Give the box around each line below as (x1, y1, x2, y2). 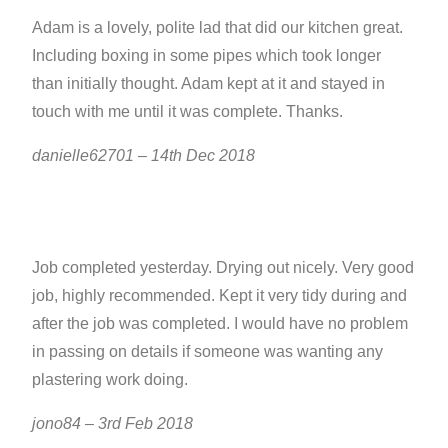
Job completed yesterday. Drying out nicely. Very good (32, 258, 415, 276)
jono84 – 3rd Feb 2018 (32, 414, 194, 432)
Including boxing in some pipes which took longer (32, 46, 382, 64)
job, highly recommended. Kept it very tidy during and (32, 286, 408, 304)
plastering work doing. (32, 370, 189, 388)
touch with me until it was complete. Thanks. (32, 102, 344, 120)
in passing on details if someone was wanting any (32, 342, 384, 360)
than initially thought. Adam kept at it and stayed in (32, 74, 386, 92)
